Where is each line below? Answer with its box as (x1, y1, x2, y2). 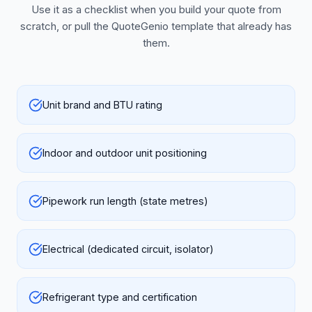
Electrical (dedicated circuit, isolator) (42, 243, 214, 255)
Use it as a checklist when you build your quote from (31, 3, 281, 16)
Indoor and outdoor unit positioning (42, 147, 207, 159)
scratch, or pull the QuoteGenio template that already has (20, 19, 292, 33)
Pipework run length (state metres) (42, 195, 208, 207)
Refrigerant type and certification (42, 291, 197, 303)
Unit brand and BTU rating (42, 99, 162, 111)
